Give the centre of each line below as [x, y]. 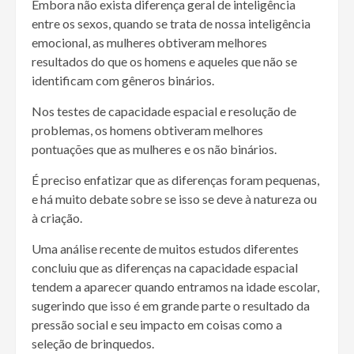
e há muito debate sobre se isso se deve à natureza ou [174, 198]
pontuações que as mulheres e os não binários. [154, 149]
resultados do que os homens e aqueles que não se [164, 61]
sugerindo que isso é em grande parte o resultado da [171, 305]
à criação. [57, 217]
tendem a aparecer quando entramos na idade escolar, [175, 286]
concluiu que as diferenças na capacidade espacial [165, 267]
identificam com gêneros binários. [123, 80]
